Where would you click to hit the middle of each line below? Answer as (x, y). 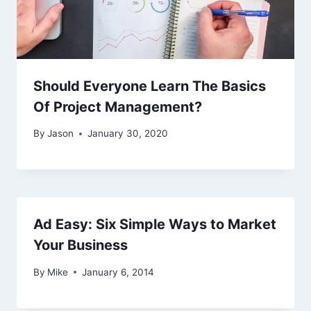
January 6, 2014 (118, 272)
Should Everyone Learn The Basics (150, 86)
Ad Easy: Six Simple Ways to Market (155, 225)
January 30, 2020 (128, 134)
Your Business (81, 245)
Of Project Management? (118, 107)
